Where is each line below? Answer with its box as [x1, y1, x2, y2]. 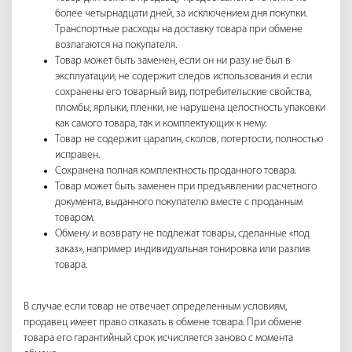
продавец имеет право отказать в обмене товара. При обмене [24, 316, 302, 328]
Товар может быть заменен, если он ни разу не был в [55, 55, 291, 68]
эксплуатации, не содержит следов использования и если [55, 71, 312, 83]
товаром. [55, 212, 94, 225]
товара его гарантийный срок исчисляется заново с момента [24, 332, 293, 344]
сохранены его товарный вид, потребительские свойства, [55, 86, 311, 99]
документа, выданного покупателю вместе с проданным [55, 196, 302, 209]
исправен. [55, 149, 100, 162]
